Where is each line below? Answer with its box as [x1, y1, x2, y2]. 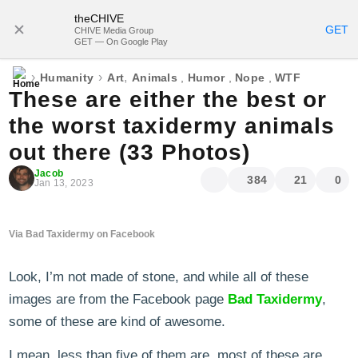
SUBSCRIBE [222, 18, 290, 30]
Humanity [40, 70, 94, 84]
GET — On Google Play [74, 36, 168, 46]
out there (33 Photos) [9, 140, 250, 165]
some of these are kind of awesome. [9, 314, 225, 329]
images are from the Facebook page [9, 292, 228, 307]
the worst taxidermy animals [9, 113, 335, 138]
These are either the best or [9, 87, 327, 112]
